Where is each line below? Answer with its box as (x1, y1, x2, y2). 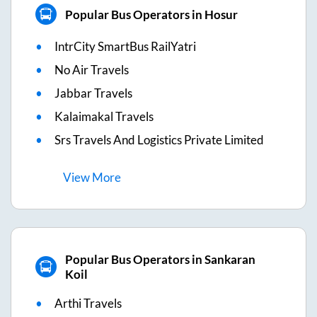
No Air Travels (54, 62, 129, 78)
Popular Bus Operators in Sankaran (64, 252, 255, 267)
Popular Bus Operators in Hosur (64, 6, 238, 22)
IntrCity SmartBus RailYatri (54, 39, 196, 54)
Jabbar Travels (54, 86, 132, 101)
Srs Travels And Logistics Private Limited (54, 132, 264, 148)
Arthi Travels (54, 296, 122, 311)
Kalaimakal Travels (54, 109, 154, 125)
